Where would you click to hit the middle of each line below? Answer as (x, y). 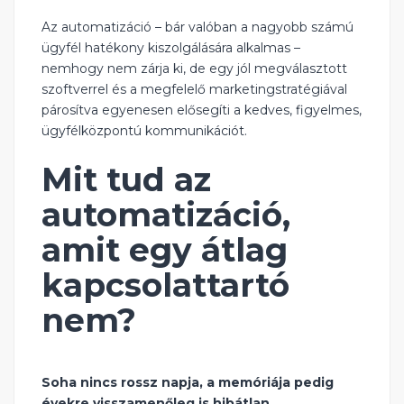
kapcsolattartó (165, 285)
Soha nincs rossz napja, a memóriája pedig (188, 383)
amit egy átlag (165, 250)
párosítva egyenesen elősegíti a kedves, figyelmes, (202, 110)
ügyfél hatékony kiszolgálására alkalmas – (171, 48)
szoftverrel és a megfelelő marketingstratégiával (194, 90)
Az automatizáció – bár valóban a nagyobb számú (197, 28)
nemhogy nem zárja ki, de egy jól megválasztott (194, 69)
